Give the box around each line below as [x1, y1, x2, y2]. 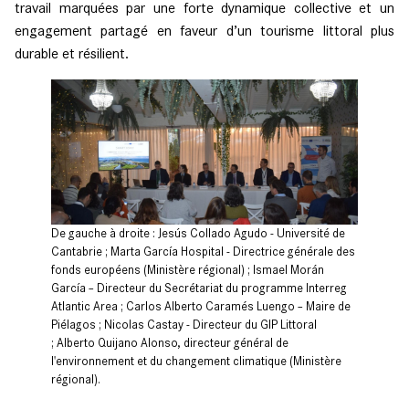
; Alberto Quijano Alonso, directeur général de [51, 335, 288, 350]
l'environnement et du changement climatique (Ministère [51, 353, 341, 368]
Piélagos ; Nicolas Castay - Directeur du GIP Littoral [51, 317, 317, 331]
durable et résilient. [15, 44, 129, 62]
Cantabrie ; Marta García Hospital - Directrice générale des [51, 244, 355, 258]
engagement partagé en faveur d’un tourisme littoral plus [15, 21, 394, 39]
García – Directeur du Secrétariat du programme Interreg [51, 280, 347, 295]
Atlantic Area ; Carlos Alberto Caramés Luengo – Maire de [51, 299, 351, 313]
